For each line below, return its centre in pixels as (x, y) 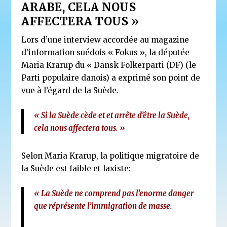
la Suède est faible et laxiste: (76, 168)
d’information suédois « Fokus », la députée (106, 52)
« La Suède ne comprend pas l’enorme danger (114, 193)
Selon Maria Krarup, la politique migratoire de (110, 156)
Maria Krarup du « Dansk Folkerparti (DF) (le (109, 65)
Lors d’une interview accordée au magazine (105, 40)
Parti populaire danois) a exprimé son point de (111, 78)
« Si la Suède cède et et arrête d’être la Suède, (112, 115)
